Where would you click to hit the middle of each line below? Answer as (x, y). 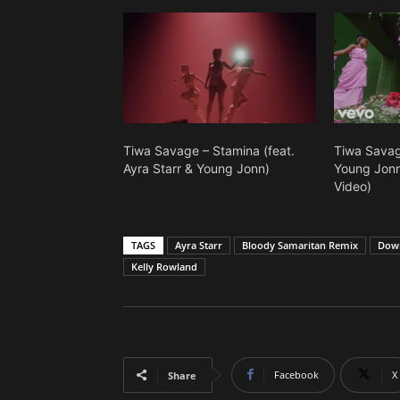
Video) (353, 186)
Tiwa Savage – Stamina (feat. (209, 150)
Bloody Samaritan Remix (300, 245)
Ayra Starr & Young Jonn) (196, 168)
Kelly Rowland (164, 266)
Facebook (296, 374)
